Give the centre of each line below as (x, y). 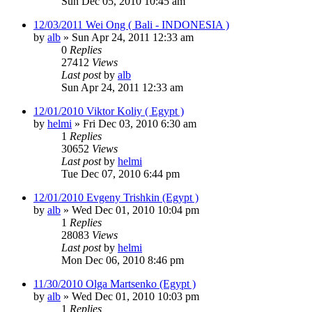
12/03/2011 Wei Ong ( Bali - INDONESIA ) (131, 24)
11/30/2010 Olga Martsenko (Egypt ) (115, 283)
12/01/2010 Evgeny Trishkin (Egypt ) (116, 197)
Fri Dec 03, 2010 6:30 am (140, 123)
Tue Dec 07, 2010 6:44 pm (120, 173)
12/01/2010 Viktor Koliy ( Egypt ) (109, 111)
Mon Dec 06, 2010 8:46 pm (123, 260)
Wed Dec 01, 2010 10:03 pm (135, 296)
